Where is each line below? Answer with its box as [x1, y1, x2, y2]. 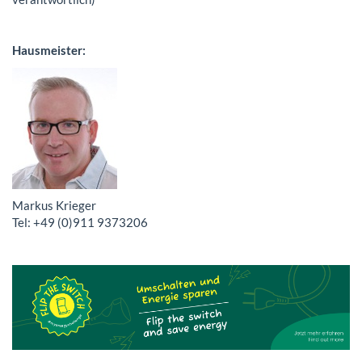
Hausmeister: [12, 43, 86, 57]
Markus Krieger [12, 198, 96, 213]
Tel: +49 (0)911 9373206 [12, 215, 148, 229]
